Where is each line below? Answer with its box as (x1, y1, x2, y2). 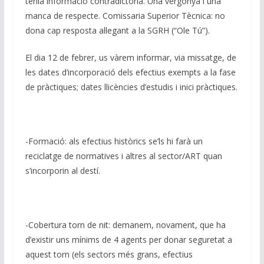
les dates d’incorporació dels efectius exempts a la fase (25, 67, 236, 78)
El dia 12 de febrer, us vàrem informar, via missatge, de (25, 52, 236, 64)
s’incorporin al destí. (25, 165, 100, 177)
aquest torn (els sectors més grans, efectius (25, 249, 193, 260)
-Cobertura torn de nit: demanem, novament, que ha (25, 219, 226, 231)
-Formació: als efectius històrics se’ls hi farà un (25, 136, 203, 147)
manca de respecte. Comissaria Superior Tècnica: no (25, 10, 225, 22)
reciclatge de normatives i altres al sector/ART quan (25, 150, 222, 162)
